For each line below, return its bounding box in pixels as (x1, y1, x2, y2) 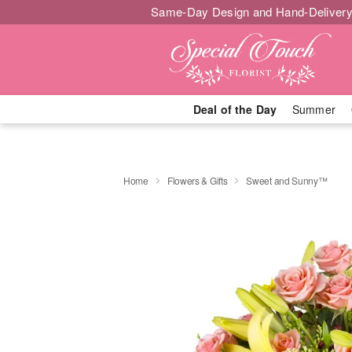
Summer (292, 101, 335, 117)
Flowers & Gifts (167, 173, 228, 187)
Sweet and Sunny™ (246, 173, 328, 187)
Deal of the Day (192, 101, 277, 117)
